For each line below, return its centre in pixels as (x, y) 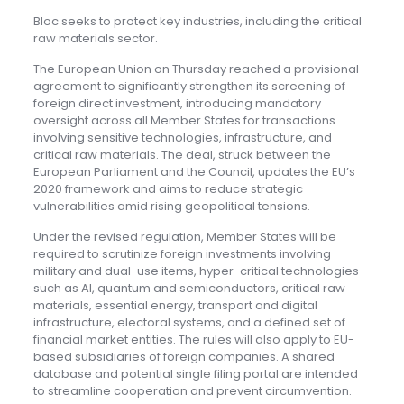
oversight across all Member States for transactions (184, 121)
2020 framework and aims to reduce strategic (168, 189)
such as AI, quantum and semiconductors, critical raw (189, 289)
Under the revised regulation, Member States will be (184, 237)
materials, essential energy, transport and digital (175, 306)
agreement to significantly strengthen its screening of (189, 87)
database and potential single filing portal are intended (195, 374)
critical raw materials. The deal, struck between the (182, 155)
